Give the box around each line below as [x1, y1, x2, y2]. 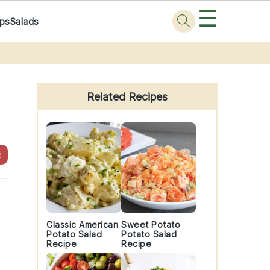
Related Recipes [87, 90, 168, 103]
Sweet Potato [121, 219, 180, 230]
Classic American [46, 219, 118, 230]
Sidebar [36, 77, 85, 96]
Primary [36, 59, 87, 78]
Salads [10, 15, 39, 27]
